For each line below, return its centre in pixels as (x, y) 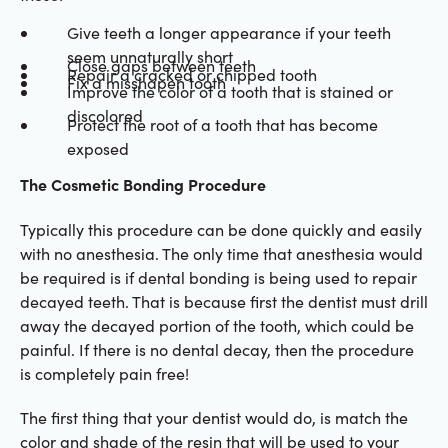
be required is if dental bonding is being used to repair (218, 277)
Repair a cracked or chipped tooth (191, 74)
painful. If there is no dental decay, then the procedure (216, 349)
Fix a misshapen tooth (146, 83)
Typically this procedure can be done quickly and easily (220, 229)
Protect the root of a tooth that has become (222, 124)
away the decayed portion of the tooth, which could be (216, 325)
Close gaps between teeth (161, 65)
